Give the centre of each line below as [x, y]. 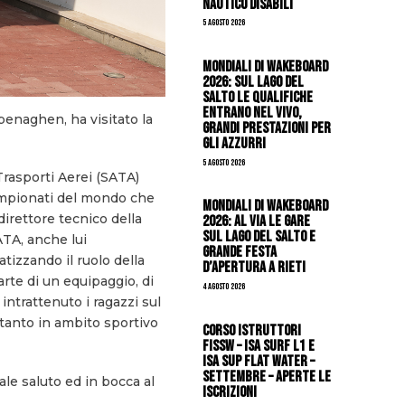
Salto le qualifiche [258, 97]
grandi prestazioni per [267, 127]
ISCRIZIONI [230, 391]
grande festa [240, 252]
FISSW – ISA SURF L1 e [259, 345]
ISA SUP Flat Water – [259, 361]
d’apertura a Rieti [254, 268]
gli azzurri [235, 143]
